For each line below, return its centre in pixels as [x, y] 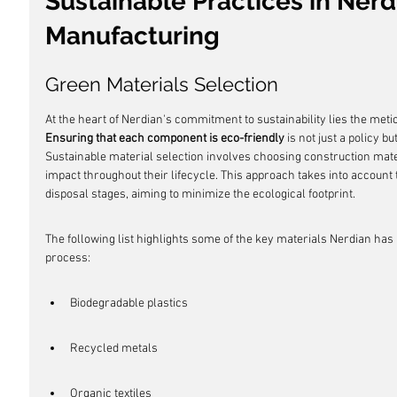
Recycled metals [114, 349]
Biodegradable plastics [129, 304]
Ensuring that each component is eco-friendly [165, 139]
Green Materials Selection [162, 84]
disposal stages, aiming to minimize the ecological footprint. [200, 195]
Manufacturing [132, 36]
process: [68, 258]
